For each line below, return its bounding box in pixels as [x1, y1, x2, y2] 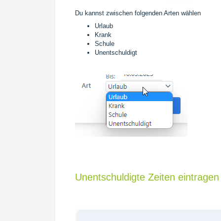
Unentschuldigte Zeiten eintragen [75, 172, 219, 183]
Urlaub [95, 22, 113, 30]
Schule [95, 40, 114, 48]
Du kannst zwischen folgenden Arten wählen [75, 9, 203, 17]
